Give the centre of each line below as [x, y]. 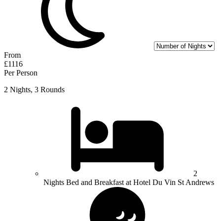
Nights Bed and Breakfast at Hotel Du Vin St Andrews [129, 183]
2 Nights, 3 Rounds [34, 90]
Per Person [21, 73]
